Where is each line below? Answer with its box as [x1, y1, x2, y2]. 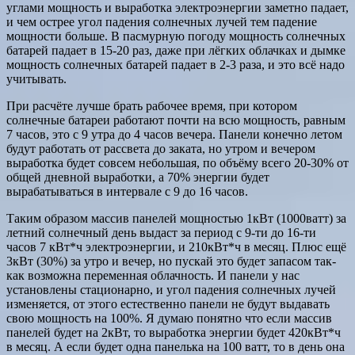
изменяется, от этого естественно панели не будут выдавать [6, 296, 330, 311]
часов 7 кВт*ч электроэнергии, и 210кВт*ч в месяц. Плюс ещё [6, 239, 346, 254]
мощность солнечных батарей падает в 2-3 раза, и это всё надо [6, 57, 345, 71]
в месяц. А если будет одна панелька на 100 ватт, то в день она [6, 339, 345, 353]
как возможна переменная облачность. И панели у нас [6, 268, 300, 282]
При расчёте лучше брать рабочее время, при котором [6, 98, 297, 113]
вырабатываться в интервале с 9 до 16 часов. [6, 184, 248, 198]
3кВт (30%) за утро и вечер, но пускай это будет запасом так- [6, 254, 336, 268]
